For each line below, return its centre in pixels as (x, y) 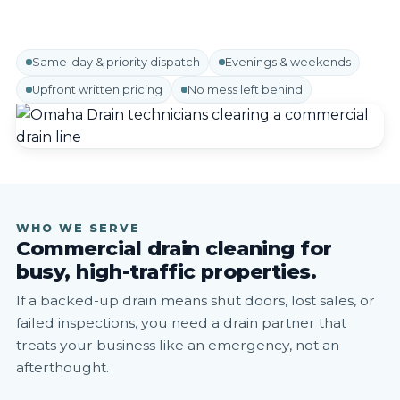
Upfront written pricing (97, 89)
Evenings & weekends (287, 62)
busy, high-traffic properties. (167, 272)
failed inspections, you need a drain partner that (181, 322)
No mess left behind (245, 89)
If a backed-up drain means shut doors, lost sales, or (196, 300)
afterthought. (62, 367)
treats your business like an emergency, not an (178, 345)
